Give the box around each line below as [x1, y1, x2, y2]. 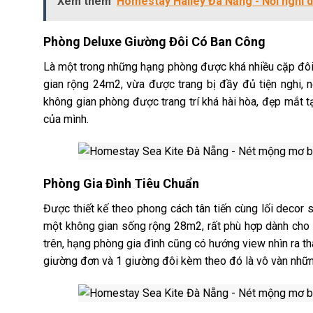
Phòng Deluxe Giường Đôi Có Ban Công [43, 34, 265, 49]
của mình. [43, 112, 89, 126]
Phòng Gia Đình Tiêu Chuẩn [43, 176, 199, 191]
